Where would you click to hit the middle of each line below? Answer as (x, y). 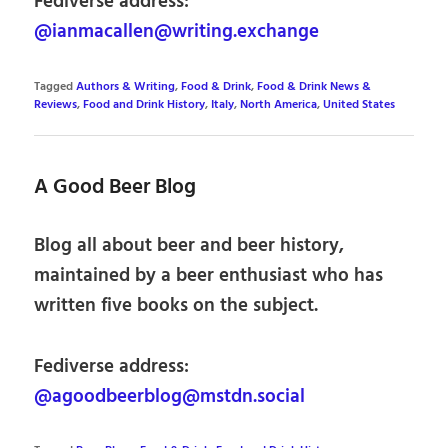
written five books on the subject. (176, 305)
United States (359, 104)
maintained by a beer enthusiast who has (209, 275)
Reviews (56, 104)
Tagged (54, 86)
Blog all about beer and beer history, (189, 245)
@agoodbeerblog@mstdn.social (170, 396)
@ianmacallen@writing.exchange (177, 32)
